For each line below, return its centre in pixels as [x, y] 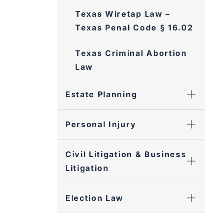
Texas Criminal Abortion [131, 53]
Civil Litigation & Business [126, 154]
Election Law [95, 198]
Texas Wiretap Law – [123, 14]
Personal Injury [101, 124]
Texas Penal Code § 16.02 [134, 27]
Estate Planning [101, 94]
